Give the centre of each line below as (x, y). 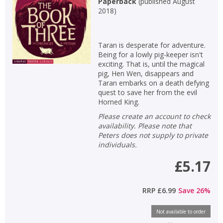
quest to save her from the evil (147, 92)
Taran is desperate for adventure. (152, 45)
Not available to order (181, 211)
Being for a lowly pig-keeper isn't (150, 54)
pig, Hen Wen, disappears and (146, 73)
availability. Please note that (145, 125)
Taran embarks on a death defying (153, 83)
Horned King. (118, 102)
